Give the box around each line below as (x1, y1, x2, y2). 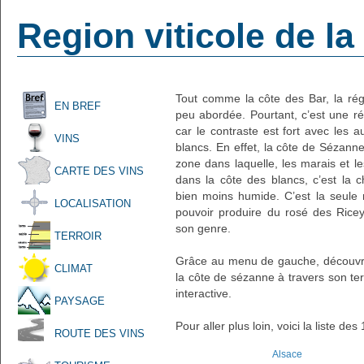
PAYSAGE (54, 295, 105, 307)
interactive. (175, 287, 232, 300)
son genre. (175, 222, 231, 235)
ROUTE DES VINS (54, 327, 145, 340)
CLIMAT (54, 262, 93, 275)
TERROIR (54, 230, 102, 242)
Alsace (272, 349, 302, 360)
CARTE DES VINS (54, 165, 144, 177)
